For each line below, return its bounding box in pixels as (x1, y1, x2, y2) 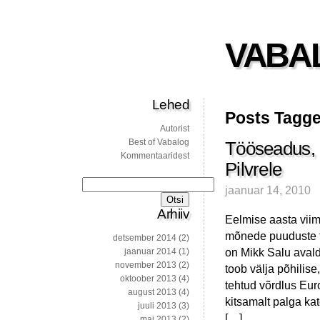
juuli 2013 (138, 301, 176, 311)
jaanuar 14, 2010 (225, 184, 311, 197)
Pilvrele (225, 159, 282, 180)
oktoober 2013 (120, 274, 176, 284)
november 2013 (115, 260, 176, 271)
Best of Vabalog (129, 137, 189, 148)
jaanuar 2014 (124, 246, 176, 257)
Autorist (160, 124, 189, 134)
